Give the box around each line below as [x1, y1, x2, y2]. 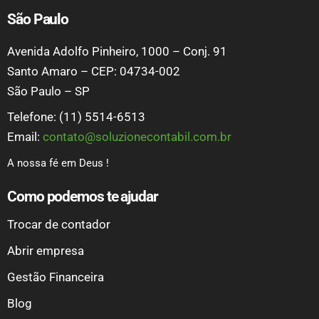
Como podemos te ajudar [7, 188, 158, 206]
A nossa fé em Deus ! [7, 157, 109, 170]
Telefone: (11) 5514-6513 [7, 110, 145, 125]
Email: [7, 130, 43, 145]
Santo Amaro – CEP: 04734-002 [7, 64, 180, 79]
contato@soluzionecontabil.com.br [43, 130, 231, 145]
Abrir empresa [7, 244, 84, 258]
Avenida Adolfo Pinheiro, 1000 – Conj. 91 [7, 44, 227, 59]
